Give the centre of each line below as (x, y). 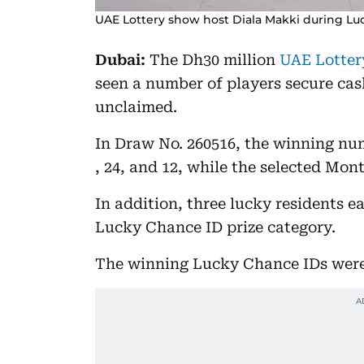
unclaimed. (136, 106)
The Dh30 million (212, 59)
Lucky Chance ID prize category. (215, 227)
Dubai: (120, 59)
